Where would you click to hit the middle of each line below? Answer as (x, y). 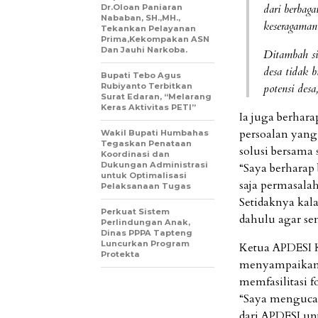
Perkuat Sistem (135, 212)
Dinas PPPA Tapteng (147, 233)
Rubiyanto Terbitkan (147, 86)
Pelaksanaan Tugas (146, 186)
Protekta (120, 254)
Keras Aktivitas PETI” (148, 107)
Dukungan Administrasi (154, 165)
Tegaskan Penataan (146, 143)
